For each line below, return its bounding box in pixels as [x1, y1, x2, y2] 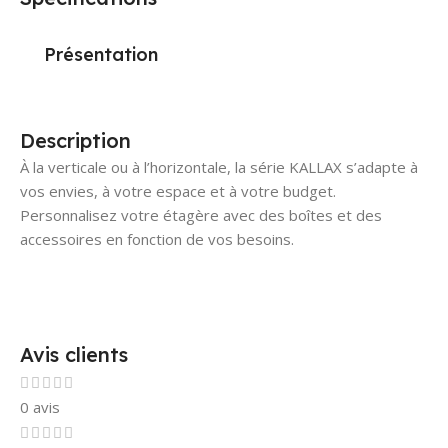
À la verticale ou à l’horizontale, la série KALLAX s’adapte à [20, 156, 418, 177]
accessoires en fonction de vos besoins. [20, 228, 294, 249]
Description [20, 127, 131, 153]
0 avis [20, 396, 60, 417]
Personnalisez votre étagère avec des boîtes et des [20, 204, 382, 225]
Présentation [44, 42, 158, 66]
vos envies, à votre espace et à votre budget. [20, 180, 336, 201]
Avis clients [20, 341, 128, 367]
